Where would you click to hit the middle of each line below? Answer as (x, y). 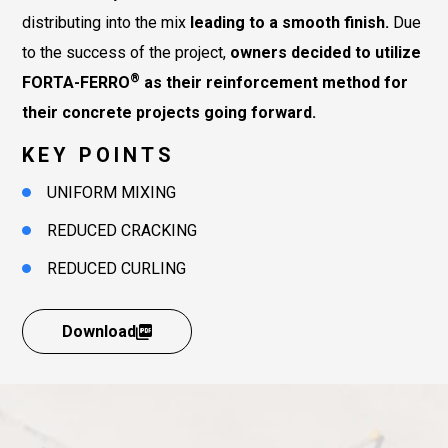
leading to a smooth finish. (289, 22)
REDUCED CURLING (116, 268)
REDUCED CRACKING (122, 230)
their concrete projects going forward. (169, 112)
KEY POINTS (98, 155)
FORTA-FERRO (76, 82)
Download (99, 331)
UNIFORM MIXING (111, 192)
